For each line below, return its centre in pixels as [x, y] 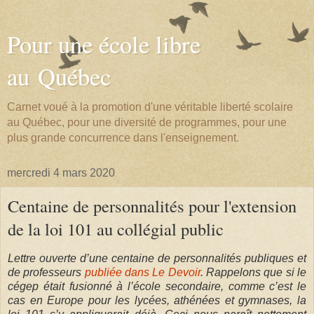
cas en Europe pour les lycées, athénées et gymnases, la [157, 300]
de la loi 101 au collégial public [116, 229]
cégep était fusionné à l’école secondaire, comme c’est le [157, 286]
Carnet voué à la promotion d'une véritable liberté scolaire [150, 107]
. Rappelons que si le [253, 272]
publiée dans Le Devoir [142, 272]
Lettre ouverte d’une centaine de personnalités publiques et [157, 258]
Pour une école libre [104, 44]
